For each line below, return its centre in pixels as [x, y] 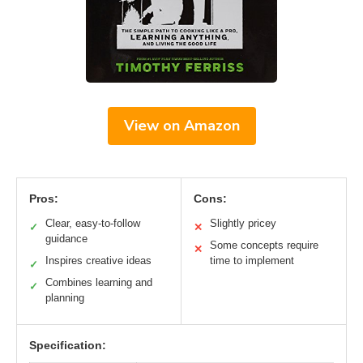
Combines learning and [99, 282]
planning [65, 297]
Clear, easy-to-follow [93, 223]
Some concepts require [264, 245]
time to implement [252, 260]
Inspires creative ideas [98, 260]
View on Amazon [181, 125]
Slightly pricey [243, 223]
